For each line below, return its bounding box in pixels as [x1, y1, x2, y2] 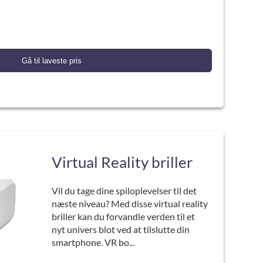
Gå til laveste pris [21, 56, 82, 65]
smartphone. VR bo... [51, 237, 134, 248]
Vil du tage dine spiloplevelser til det [51, 185, 197, 196]
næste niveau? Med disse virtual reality [51, 198, 208, 209]
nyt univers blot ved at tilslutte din [51, 224, 190, 235]
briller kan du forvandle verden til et [51, 211, 195, 222]
